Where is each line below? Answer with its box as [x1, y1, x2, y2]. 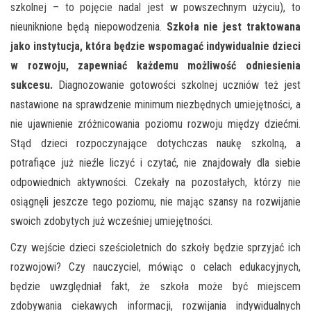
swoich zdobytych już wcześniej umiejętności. [10, 214, 212, 228]
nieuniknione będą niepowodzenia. [10, 19, 167, 33]
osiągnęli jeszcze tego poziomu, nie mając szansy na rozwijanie [10, 194, 301, 208]
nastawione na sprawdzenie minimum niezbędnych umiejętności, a [10, 97, 301, 111]
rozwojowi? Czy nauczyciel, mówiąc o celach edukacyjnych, [10, 260, 301, 274]
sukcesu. [10, 78, 53, 92]
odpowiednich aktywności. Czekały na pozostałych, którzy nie [10, 175, 301, 189]
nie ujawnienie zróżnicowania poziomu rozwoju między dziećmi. [10, 117, 301, 131]
